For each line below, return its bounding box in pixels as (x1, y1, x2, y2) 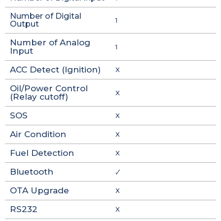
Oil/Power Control (10, 83, 88, 93)
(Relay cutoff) (10, 92, 68, 102)
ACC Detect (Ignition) (10, 65, 101, 74)
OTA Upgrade (10, 185, 69, 195)
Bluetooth (10, 167, 53, 177)
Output (10, 19, 39, 29)
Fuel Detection (10, 148, 74, 158)
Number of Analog (10, 37, 90, 47)
